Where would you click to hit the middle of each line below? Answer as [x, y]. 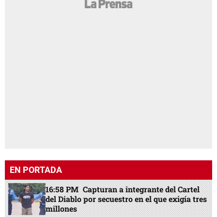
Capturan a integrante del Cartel [141, 189]
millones [62, 208]
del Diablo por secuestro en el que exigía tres [126, 199]
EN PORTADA [36, 170]
